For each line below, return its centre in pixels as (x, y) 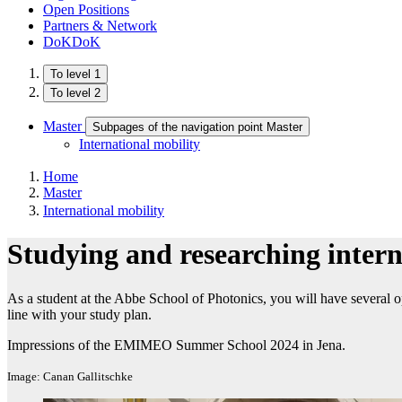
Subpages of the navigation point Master (197, 127)
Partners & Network (100, 26)
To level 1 (75, 74)
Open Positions (86, 9)
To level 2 (75, 93)
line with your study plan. (79, 314)
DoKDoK (72, 42)
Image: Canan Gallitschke (70, 376)
